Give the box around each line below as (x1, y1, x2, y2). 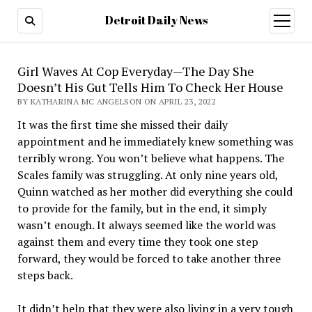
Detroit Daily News (104, 13, 208, 28)
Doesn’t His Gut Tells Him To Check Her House (17, 79, 283, 95)
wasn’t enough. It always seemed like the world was (17, 217, 276, 233)
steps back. (17, 267, 73, 283)
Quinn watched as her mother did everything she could (17, 184, 292, 199)
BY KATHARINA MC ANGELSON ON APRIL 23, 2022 (17, 96, 217, 107)
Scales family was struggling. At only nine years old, (17, 167, 278, 182)
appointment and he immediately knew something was (17, 134, 293, 149)
